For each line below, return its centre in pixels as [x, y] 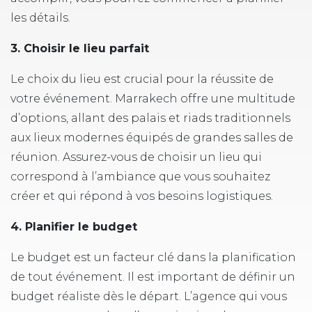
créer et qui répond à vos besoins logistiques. [142, 196]
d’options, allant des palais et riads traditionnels [150, 118]
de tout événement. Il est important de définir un [153, 277]
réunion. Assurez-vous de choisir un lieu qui [136, 157]
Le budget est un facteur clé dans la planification [153, 257]
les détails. [40, 18]
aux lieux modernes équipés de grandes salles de [152, 138]
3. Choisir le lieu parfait [80, 48]
